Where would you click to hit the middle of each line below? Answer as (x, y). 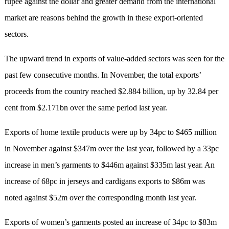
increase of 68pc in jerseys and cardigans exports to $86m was (105, 181)
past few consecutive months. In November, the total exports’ (102, 75)
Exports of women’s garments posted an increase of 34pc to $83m (110, 222)
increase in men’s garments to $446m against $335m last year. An (109, 165)
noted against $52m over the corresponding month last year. (100, 198)
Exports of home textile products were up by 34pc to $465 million (110, 132)
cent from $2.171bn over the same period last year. (86, 108)
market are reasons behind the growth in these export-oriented (104, 18)
